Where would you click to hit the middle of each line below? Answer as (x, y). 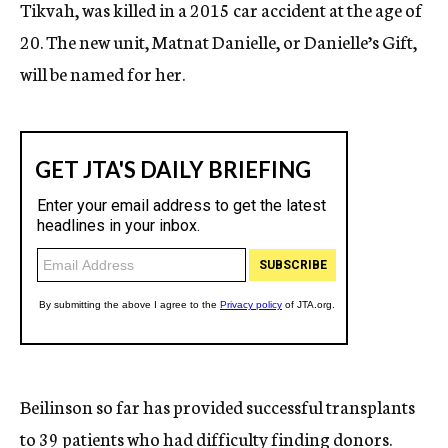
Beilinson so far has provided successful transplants (217, 406)
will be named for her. (102, 73)
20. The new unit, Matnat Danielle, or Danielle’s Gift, (218, 41)
